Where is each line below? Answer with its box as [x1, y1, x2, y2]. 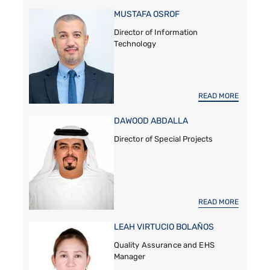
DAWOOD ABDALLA [113, 115, 188, 126]
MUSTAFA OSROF [113, 8, 180, 19]
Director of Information [113, 27, 198, 37]
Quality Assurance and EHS [113, 240, 215, 250]
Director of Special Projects [113, 134, 213, 143]
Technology [113, 39, 156, 48]
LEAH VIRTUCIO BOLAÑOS [113, 222, 214, 233]
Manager [113, 252, 146, 262]
